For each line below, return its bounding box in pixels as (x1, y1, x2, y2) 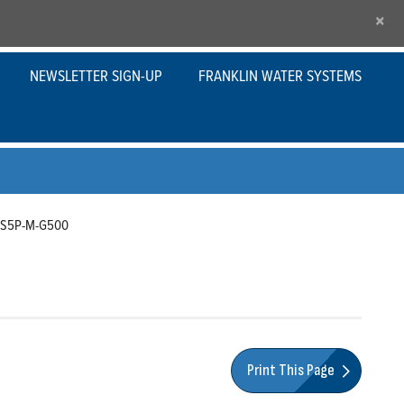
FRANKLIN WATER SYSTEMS (198, 64, 362, 87)
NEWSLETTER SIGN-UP (30, 64, 162, 87)
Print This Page (247, 360, 337, 381)
